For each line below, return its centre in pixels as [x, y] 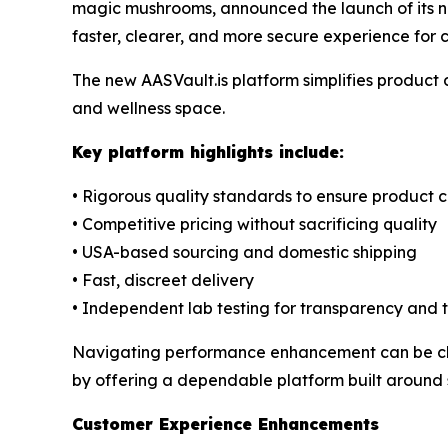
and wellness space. [148, 108]
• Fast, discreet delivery [163, 280]
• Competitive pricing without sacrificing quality [254, 224]
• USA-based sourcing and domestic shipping [244, 252]
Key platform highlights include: [208, 152]
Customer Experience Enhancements [225, 424]
